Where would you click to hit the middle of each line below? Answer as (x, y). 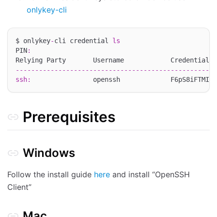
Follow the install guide (51, 174)
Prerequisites (69, 117)
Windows (49, 153)
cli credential (83, 41)
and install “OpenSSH (150, 174)
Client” (19, 187)
